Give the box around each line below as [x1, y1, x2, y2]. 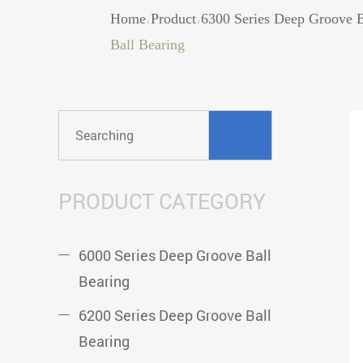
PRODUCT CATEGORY [58, 187, 266, 215]
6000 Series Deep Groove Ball [79, 246, 271, 265]
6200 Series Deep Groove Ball [79, 305, 271, 325]
